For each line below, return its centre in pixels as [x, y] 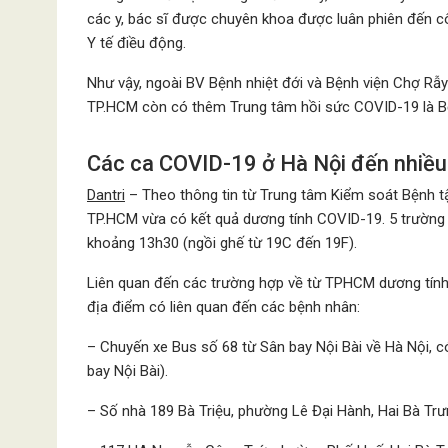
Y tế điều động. [136, 43]
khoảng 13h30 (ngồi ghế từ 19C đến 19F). [222, 243]
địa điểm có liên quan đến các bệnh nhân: [223, 307]
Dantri [106, 195]
